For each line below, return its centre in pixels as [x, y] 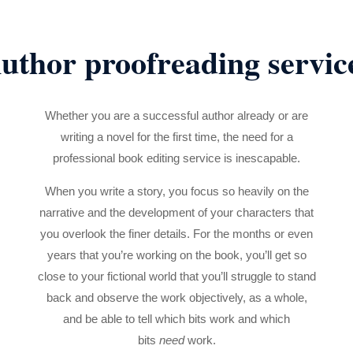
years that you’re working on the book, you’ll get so [176, 255]
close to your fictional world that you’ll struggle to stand [176, 276]
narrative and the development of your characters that [176, 212]
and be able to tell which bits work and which [176, 318]
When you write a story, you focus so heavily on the [176, 191]
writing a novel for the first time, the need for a [176, 136]
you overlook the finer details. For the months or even [176, 233]
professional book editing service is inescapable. [176, 158]
